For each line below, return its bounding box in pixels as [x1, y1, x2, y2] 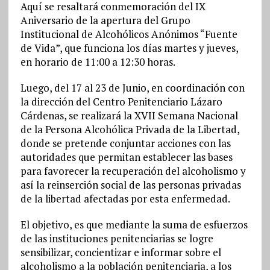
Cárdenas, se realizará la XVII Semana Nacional [20, 108, 238, 123]
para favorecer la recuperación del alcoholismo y [20, 164, 246, 178]
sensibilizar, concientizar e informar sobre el [20, 245, 221, 260]
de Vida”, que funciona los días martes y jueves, [20, 41, 238, 55]
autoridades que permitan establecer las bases [20, 150, 233, 165]
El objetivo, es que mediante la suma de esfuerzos [20, 218, 248, 232]
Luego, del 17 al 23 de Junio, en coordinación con [20, 81, 245, 95]
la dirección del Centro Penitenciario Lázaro [20, 95, 222, 109]
